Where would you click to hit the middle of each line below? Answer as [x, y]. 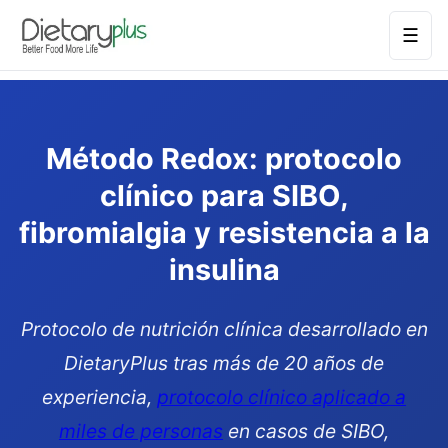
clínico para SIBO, [224, 195]
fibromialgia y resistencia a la [224, 232]
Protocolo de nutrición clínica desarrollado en [224, 329]
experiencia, [99, 397]
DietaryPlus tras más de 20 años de [224, 363]
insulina [224, 269]
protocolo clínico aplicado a [281, 397]
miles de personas [141, 431]
